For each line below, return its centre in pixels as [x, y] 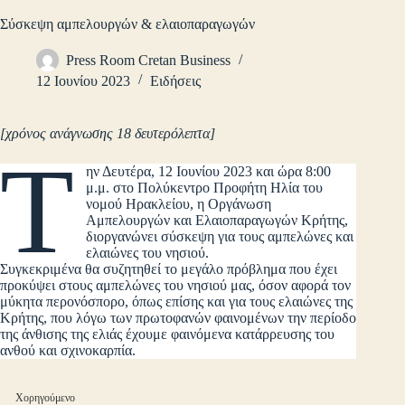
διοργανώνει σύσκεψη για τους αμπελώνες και [220, 237]
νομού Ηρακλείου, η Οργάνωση [179, 204]
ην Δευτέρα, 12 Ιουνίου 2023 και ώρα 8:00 [209, 172]
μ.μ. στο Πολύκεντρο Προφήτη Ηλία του [205, 188]
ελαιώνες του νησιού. [148, 253]
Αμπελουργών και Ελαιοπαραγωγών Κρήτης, [217, 221]
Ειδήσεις [175, 81]
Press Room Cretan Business [148, 61]
